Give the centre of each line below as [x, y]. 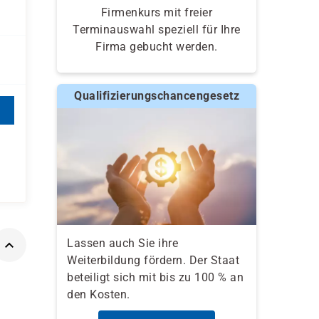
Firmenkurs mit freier [157, 13]
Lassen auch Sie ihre [122, 244]
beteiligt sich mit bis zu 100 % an [155, 278]
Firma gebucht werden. [157, 47]
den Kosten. [99, 295]
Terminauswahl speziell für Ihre [157, 30]
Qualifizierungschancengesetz [157, 96]
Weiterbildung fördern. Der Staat [153, 261]
